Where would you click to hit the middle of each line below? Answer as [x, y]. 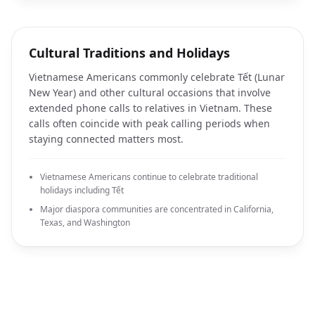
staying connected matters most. [106, 139]
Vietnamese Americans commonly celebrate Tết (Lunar [157, 77]
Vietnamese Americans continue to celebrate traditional [149, 177]
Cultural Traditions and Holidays [129, 53]
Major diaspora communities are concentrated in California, [157, 209]
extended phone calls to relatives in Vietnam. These [150, 108]
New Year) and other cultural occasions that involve [150, 92]
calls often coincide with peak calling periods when [149, 123]
